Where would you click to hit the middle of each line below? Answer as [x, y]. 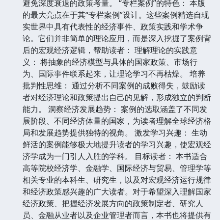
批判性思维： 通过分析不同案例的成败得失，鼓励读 [114, 85]
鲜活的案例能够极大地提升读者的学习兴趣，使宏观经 [117, 144]
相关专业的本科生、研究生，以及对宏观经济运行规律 [117, 179]
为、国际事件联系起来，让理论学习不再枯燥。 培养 [114, 73]
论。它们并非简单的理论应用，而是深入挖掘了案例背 [117, 38]
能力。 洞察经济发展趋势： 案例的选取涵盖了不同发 [115, 109]
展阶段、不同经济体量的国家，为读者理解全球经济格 [117, 121]
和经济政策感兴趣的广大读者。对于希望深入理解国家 [117, 191]
